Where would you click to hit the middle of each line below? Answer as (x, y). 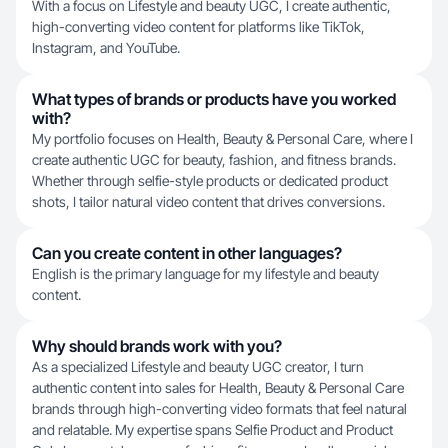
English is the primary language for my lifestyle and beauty (205, 273)
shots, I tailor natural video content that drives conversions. (208, 201)
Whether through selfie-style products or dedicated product (210, 180)
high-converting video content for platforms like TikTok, (198, 26)
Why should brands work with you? (157, 346)
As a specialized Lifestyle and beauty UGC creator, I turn (198, 366)
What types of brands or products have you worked (214, 99)
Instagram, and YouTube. (106, 47)
